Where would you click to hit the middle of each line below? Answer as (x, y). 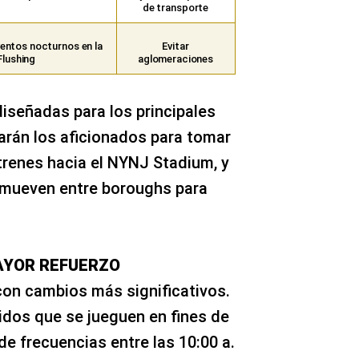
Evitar (175, 46)
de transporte (175, 8)
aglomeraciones (175, 59)
